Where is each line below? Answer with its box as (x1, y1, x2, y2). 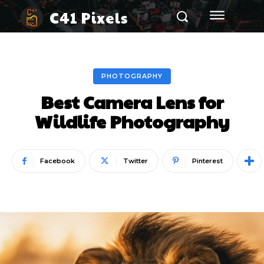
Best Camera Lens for (41, 90, 223, 114)
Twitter (123, 157, 148, 165)
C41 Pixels (49, 6, 128, 28)
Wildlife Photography (34, 109, 230, 133)
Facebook (40, 157, 75, 165)
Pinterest (192, 157, 223, 165)
